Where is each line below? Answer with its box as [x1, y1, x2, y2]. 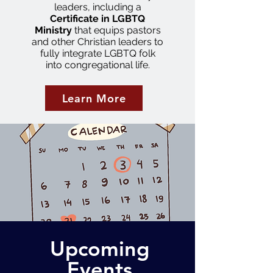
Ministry [34, 24, 72, 36]
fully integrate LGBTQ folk [40, 48, 155, 59]
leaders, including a [54, 1, 141, 13]
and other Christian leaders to [32, 36, 163, 48]
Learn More [62, 91, 126, 105]
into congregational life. [45, 59, 150, 71]
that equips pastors [71, 24, 161, 36]
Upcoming [49, 236, 149, 261]
